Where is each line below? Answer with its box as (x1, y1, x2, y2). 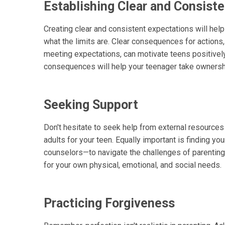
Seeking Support (44, 97, 138, 113)
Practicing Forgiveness (44, 196, 175, 211)
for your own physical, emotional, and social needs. (44, 160, 221, 170)
